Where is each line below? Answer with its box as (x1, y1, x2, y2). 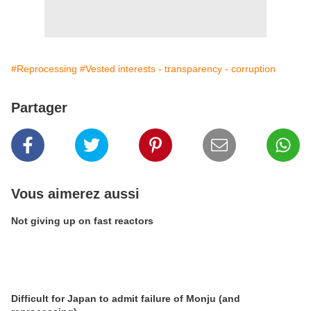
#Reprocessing (11, 63, 77, 74)
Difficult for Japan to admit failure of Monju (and (11, 293, 240, 304)
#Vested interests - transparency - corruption (80, 63, 276, 74)
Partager (11, 100, 67, 115)
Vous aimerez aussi (11, 186, 140, 201)
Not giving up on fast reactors (11, 215, 153, 226)
